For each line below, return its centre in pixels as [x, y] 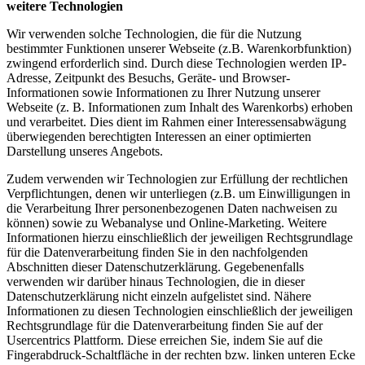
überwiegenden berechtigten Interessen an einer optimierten [159, 137]
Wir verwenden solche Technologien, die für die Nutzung [154, 34]
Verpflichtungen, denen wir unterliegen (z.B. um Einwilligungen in [178, 194]
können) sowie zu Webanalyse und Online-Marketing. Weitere [167, 223]
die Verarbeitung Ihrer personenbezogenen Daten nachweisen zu [172, 209]
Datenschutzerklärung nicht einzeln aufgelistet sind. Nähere [159, 297]
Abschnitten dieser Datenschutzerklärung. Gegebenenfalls [155, 267]
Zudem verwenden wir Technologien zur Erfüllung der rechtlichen [177, 179]
